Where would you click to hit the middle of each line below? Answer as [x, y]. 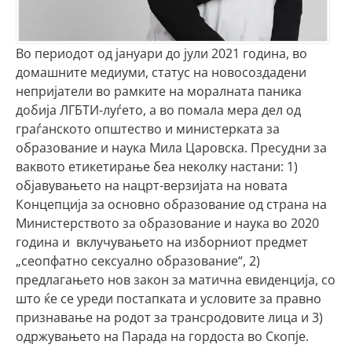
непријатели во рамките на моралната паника [159, 91]
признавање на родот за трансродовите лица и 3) [169, 317]
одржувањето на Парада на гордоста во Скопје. [162, 336]
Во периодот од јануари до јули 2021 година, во [161, 53]
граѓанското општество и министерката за [148, 129]
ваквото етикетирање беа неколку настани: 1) [157, 167]
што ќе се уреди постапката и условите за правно [169, 299]
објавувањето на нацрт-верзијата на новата [152, 185]
